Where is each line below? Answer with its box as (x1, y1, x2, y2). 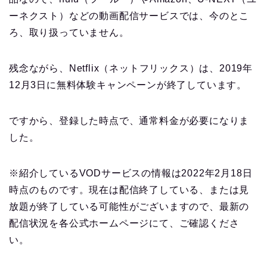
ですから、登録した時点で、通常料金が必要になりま (9, 116, 250, 126)
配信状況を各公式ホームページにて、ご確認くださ (9, 218, 240, 229)
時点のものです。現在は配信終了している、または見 (9, 185, 250, 195)
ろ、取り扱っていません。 (9, 27, 129, 38)
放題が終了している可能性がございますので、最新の (9, 201, 250, 212)
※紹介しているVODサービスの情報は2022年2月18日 (9, 168, 253, 179)
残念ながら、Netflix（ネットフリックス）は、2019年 (9, 63, 253, 74)
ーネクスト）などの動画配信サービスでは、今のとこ (9, 11, 250, 21)
